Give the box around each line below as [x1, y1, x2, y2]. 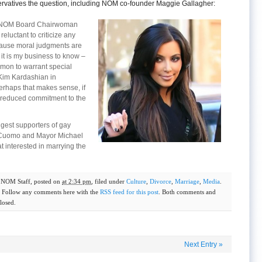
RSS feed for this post [100, 188, 158, 195]
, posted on [30, 178, 62, 185]
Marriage [175, 178, 199, 185]
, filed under [91, 178, 126, 185]
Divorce [150, 178, 171, 185]
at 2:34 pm [62, 178, 91, 185]
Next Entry [184, 240, 219, 249]
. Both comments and [158, 188, 216, 195]
